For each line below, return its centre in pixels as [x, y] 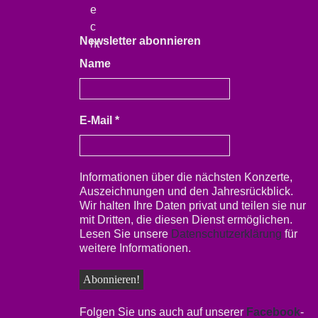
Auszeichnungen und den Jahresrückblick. [186, 191]
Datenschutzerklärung [226, 234]
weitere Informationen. [135, 248]
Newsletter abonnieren [140, 41]
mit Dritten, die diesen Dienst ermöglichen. [186, 220]
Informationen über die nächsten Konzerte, [186, 177]
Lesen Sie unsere [125, 234]
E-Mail [97, 120]
